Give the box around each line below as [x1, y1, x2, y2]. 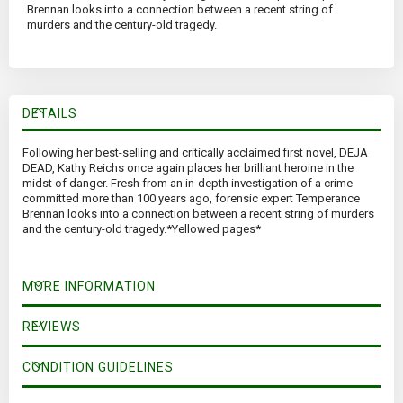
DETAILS [22, 106, 77, 121]
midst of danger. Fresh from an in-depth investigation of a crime [22, 176, 353, 191]
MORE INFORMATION [22, 279, 156, 294]
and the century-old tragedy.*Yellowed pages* [22, 222, 261, 237]
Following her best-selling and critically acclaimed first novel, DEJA [22, 146, 368, 160]
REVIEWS [22, 319, 81, 335]
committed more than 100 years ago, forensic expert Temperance [22, 192, 360, 206]
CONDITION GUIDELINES [22, 360, 174, 375]
